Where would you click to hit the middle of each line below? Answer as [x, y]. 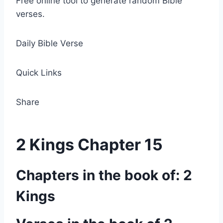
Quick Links [39, 73]
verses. [30, 14]
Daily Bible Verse [50, 43]
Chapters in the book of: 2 [104, 175]
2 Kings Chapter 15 [89, 145]
